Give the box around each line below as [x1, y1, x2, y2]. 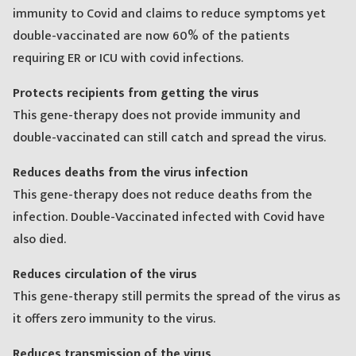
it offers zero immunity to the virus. [13, 308, 215, 330]
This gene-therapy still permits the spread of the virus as [13, 285, 340, 308]
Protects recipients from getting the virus [13, 82, 259, 104]
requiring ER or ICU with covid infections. [13, 47, 243, 69]
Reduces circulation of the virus [13, 263, 197, 285]
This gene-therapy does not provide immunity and [13, 104, 300, 126]
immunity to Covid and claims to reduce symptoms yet [13, 2, 326, 25]
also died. [13, 228, 66, 250]
